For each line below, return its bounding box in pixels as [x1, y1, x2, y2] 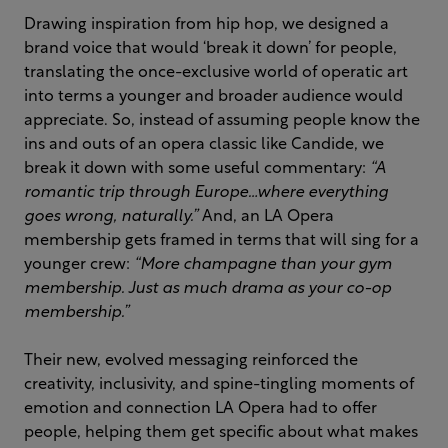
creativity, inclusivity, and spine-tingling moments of [24, 377, 414, 393]
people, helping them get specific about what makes [24, 425, 418, 441]
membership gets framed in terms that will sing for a [24, 233, 419, 249]
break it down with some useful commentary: [24, 161, 370, 177]
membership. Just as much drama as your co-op [24, 281, 391, 297]
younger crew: [24, 257, 134, 273]
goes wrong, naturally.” [24, 209, 198, 225]
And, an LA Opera [198, 209, 334, 225]
